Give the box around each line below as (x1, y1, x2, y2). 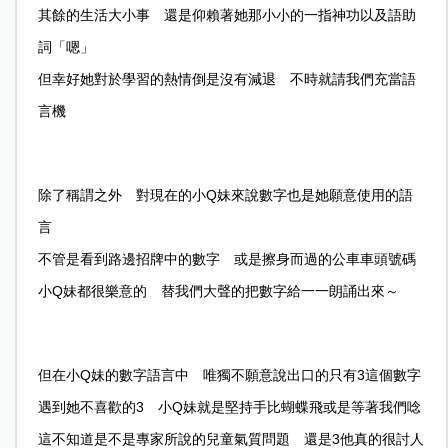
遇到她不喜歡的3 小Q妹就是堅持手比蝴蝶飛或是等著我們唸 (37, 398, 421, 415)
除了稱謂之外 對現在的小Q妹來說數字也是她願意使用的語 (37, 186, 413, 203)
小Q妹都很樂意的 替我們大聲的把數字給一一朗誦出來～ (37, 282, 399, 299)
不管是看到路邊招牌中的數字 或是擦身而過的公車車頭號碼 (37, 250, 416, 267)
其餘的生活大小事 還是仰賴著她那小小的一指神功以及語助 (37, 6, 416, 23)
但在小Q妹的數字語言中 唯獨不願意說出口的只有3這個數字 (37, 366, 421, 383)
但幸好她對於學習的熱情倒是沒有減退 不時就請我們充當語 (37, 70, 416, 87)
